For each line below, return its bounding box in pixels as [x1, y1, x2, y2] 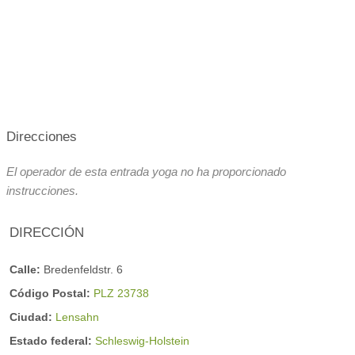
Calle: [10, 262, 44, 276]
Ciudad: [10, 310, 55, 323]
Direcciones [6, 128, 77, 145]
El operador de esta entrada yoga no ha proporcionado [6, 165, 286, 179]
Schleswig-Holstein [95, 334, 189, 348]
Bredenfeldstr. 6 [44, 262, 123, 276]
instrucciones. [6, 184, 78, 198]
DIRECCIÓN [10, 224, 84, 241]
